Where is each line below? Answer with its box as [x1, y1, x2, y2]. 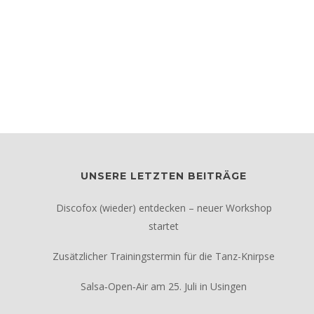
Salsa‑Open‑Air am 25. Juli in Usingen [81, 280, 247, 293]
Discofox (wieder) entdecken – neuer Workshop [55, 201, 272, 214]
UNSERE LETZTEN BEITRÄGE [81, 170, 247, 182]
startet [149, 219, 179, 233]
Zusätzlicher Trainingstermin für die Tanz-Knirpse [53, 250, 275, 263]
